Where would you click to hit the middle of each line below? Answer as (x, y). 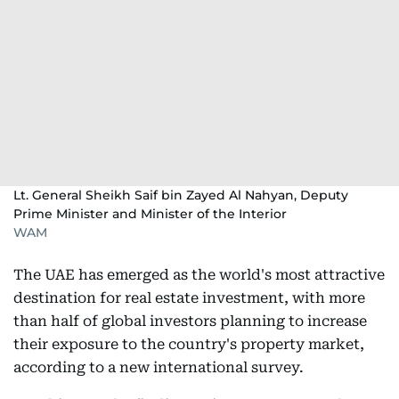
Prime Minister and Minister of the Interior (150, 214)
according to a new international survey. (159, 367)
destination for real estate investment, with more (189, 298)
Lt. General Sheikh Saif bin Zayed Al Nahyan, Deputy (181, 195)
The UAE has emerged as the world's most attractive (199, 275)
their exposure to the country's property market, (189, 344)
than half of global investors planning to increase (190, 321)
